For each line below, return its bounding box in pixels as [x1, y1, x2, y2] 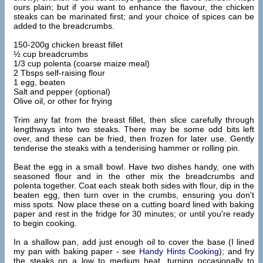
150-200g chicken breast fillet [14, 39, 123, 49]
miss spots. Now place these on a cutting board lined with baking [14, 199, 255, 209]
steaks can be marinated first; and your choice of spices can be [14, 11, 255, 21]
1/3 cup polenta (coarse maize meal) [14, 58, 150, 68]
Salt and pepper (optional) [14, 86, 110, 96]
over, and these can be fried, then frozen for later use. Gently [14, 133, 255, 143]
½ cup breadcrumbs [14, 49, 88, 59]
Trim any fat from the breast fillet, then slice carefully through [14, 114, 255, 124]
